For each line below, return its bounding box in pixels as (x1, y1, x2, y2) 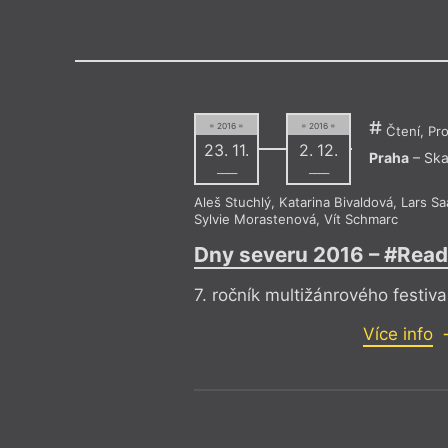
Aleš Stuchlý (193, 193, 271, 210)
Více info (362, 323, 433, 344)
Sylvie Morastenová (193, 210, 316, 227)
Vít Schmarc (323, 210, 398, 227)
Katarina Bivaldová (278, 193, 393, 210)
